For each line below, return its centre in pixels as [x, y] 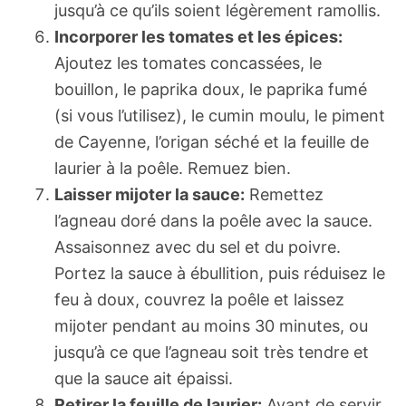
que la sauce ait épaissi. [144, 379]
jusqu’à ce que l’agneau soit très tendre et [212, 353]
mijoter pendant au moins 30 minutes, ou [211, 326]
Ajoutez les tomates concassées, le [188, 63]
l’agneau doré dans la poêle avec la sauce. [213, 221]
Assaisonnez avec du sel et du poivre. [198, 247]
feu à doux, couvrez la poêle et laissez [199, 300]
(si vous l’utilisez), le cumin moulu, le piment [220, 116]
